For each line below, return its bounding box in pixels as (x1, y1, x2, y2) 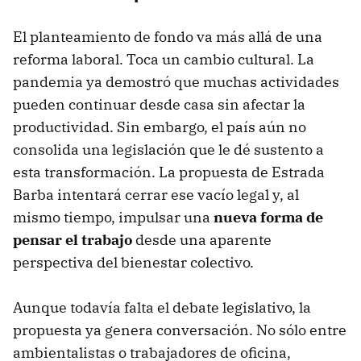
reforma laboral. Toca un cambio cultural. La (13, 50, 314, 69)
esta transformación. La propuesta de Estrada (13, 163, 325, 182)
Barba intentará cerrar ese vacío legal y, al (13, 185, 299, 205)
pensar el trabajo (13, 230, 132, 250)
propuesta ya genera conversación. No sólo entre (13, 321, 346, 340)
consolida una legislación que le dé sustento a (13, 140, 324, 160)
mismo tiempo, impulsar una (13, 208, 214, 227)
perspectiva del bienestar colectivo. (13, 253, 254, 272)
